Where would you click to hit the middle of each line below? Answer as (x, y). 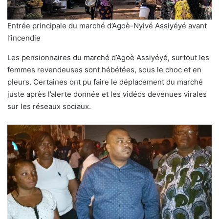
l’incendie (24, 38)
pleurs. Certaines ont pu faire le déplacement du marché (105, 82)
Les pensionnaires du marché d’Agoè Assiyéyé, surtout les (108, 57)
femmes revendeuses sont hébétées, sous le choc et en (104, 69)
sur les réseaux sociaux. (49, 106)
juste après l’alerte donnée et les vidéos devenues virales (107, 94)
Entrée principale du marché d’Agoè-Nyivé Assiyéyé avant (107, 25)
